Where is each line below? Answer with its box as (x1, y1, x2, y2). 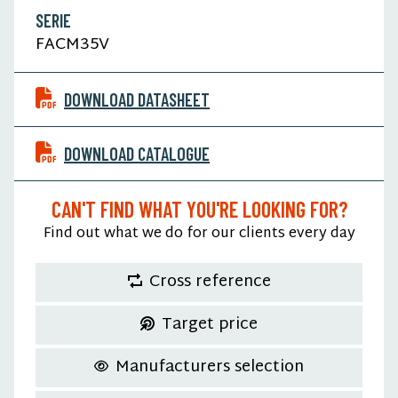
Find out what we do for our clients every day (43, 220, 355, 247)
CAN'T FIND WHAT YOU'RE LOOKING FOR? (51, 195, 347, 222)
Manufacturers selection (115, 352, 304, 382)
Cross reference (148, 267, 271, 297)
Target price (162, 309, 258, 339)
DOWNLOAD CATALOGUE (64, 142, 210, 164)
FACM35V (36, 29, 114, 60)
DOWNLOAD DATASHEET (64, 88, 210, 110)
